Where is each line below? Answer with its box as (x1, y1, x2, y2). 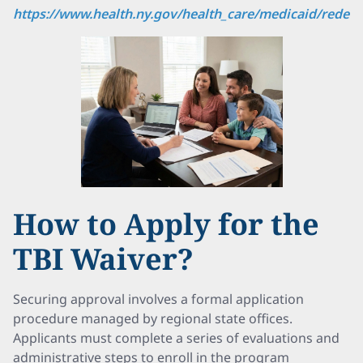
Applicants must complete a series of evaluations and (13, 329, 340, 347)
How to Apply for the (13, 204, 319, 244)
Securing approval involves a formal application (13, 290, 304, 308)
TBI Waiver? (13, 239, 194, 279)
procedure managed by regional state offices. (13, 310, 293, 327)
